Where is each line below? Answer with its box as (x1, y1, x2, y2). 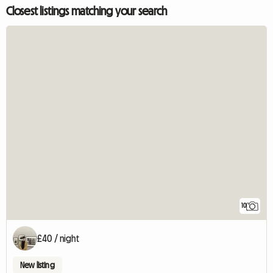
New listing (20, 261, 55, 270)
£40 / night (37, 233, 79, 244)
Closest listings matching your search (6, 5, 167, 18)
